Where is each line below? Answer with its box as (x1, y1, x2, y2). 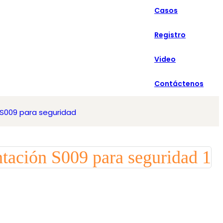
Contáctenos (154, 79, 204, 89)
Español (140, 11, 163, 19)
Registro (154, 30, 186, 40)
